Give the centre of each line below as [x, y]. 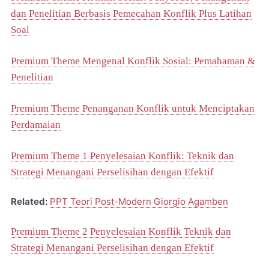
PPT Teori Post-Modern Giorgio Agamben [139, 201]
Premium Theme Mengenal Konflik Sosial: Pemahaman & [133, 61]
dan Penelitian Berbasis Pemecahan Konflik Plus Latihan [131, 13]
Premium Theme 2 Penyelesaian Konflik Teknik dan [121, 231]
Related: [29, 201]
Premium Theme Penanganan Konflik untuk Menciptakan [133, 108]
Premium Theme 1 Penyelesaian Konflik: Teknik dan [122, 156]
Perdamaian [36, 124]
